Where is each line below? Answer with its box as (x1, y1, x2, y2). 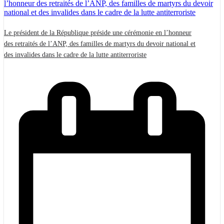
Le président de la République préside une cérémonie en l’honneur (4, 28, 191, 36)
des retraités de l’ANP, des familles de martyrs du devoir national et (4, 39, 195, 47)
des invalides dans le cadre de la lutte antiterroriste (4, 50, 146, 58)
